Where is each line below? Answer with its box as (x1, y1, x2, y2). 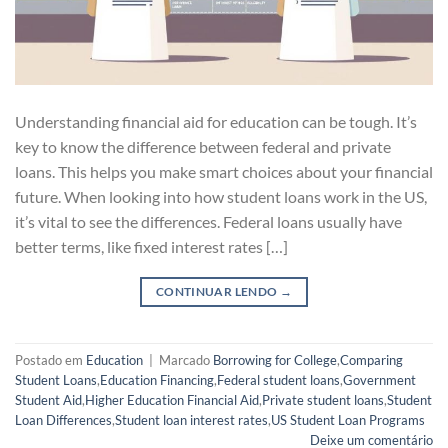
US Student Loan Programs (271, 411, 425, 428)
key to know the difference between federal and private (15, 136, 391, 156)
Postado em (15, 351, 86, 368)
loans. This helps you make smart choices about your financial (15, 161, 433, 181)
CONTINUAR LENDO (155, 283, 280, 299)
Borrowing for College (213, 351, 337, 368)
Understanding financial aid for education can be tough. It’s (15, 111, 417, 131)
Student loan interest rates (115, 411, 268, 428)
